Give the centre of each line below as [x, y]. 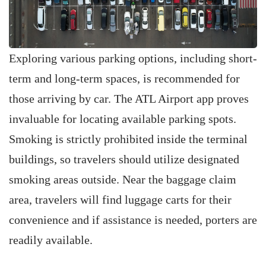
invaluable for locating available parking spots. [123, 119]
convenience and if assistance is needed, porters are [133, 220]
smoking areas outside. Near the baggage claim [123, 179]
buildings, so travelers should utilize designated [124, 159]
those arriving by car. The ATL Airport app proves [129, 99]
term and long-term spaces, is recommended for [124, 78]
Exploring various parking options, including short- [133, 58]
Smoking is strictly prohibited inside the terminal [128, 139]
